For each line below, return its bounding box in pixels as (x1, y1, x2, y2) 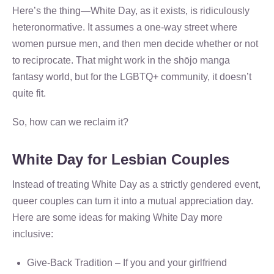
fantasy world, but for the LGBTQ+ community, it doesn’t (12, 72, 251, 82)
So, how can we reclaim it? (12, 117, 128, 127)
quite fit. (12, 88, 46, 98)
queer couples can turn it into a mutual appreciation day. (12, 196, 253, 206)
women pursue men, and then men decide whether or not (12, 39, 258, 49)
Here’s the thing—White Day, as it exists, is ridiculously (12, 6, 250, 16)
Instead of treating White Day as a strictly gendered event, (12, 179, 261, 190)
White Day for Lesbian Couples (12, 151, 229, 168)
